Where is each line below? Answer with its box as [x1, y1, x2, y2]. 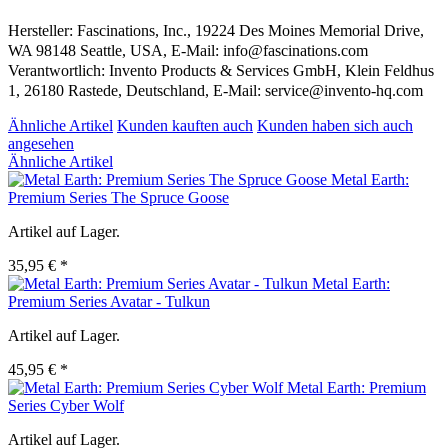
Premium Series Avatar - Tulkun [8, 293, 210, 311]
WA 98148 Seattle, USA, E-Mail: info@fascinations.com [8, 42, 368, 60]
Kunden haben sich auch [257, 117, 413, 135]
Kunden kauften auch [117, 117, 253, 135]
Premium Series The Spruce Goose [8, 189, 229, 207]
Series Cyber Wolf [8, 397, 124, 415]
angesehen [8, 135, 74, 153]
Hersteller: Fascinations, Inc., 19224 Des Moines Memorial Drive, [8, 22, 424, 40]
